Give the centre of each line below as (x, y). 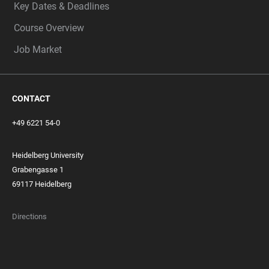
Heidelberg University (48, 155)
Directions (29, 216)
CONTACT (31, 98)
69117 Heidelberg (42, 184)
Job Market (38, 49)
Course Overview (49, 28)
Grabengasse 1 (38, 169)
